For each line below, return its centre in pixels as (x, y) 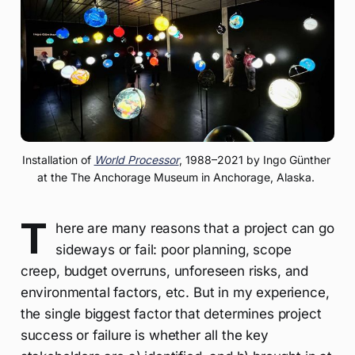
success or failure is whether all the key (144, 336)
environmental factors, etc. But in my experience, (175, 293)
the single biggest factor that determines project (171, 314)
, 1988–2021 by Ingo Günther (254, 160)
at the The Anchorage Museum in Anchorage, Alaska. (177, 177)
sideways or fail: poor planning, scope (174, 250)
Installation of (58, 160)
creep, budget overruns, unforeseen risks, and (164, 271)
